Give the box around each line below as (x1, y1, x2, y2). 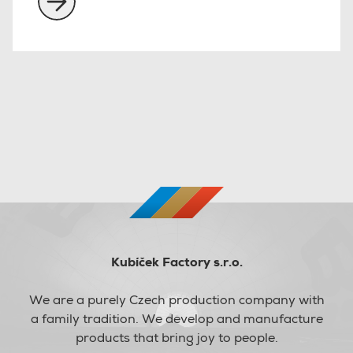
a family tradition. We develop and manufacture (30, 310, 323, 328)
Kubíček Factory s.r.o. (110, 254, 243, 271)
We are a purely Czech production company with (28, 292, 325, 309)
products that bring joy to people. (75, 329, 278, 347)
